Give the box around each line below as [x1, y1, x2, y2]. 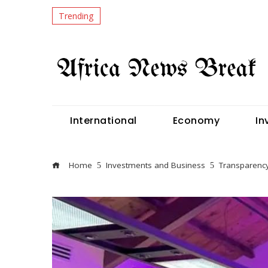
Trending [59, 10, 94, 22]
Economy [172, 113, 220, 127]
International [70, 113, 137, 127]
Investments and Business [106, 160, 205, 170]
